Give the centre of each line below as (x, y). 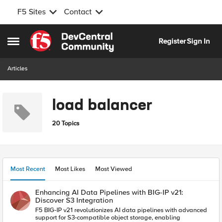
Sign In (198, 41)
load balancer (102, 106)
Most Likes (70, 169)
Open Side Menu (34, 43)
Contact (78, 12)
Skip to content (62, 36)
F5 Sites (31, 12)
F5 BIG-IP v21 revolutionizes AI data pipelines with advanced (121, 210)
